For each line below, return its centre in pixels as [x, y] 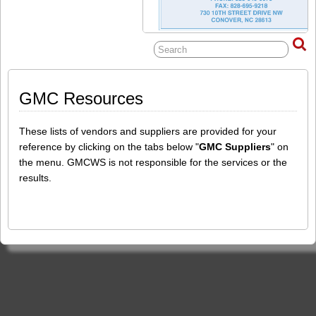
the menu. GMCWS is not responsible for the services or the [153, 163]
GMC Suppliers [235, 147]
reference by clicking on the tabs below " [109, 147]
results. [35, 178]
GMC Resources [81, 99]
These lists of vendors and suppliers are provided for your [148, 132]
